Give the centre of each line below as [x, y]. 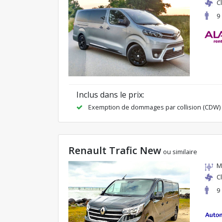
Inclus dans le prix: [110, 94]
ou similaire [180, 151]
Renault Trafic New [115, 150]
